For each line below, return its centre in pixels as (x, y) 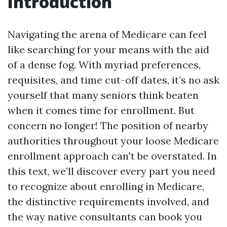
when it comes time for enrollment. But (101, 110)
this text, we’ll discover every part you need (111, 171)
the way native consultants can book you (105, 217)
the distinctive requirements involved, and (108, 201)
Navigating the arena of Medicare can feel (107, 34)
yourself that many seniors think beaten (103, 95)
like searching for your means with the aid (108, 49)
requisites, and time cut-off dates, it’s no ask (113, 80)
